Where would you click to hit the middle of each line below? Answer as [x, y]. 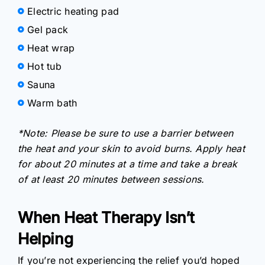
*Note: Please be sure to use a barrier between [126, 133]
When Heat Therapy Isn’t [106, 218]
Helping [46, 239]
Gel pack [48, 29]
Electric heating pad [73, 11]
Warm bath [52, 103]
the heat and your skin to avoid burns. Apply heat [131, 148]
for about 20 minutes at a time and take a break [128, 164]
